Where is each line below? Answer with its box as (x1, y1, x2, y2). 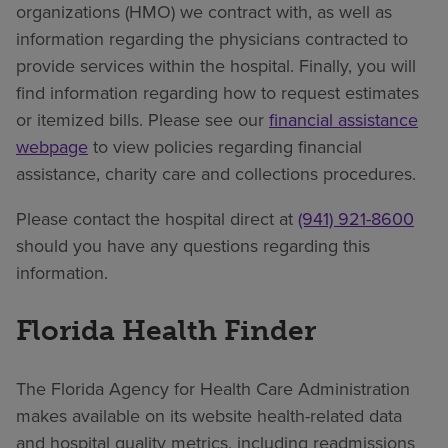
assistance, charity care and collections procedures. (16, 160, 416, 186)
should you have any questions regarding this (16, 232, 370, 258)
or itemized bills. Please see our (16, 106, 269, 132)
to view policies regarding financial (88, 133, 362, 159)
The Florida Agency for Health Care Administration (16, 376, 410, 402)
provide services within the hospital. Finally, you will (16, 52, 416, 78)
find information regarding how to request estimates (16, 79, 419, 105)
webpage (16, 133, 88, 159)
